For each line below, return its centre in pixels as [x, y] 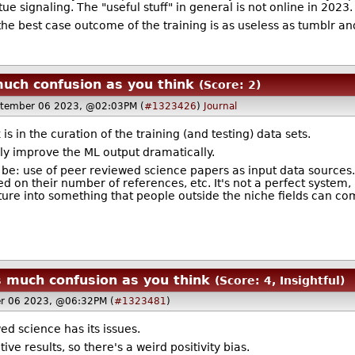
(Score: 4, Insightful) [280, 280]
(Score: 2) [229, 85]
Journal [220, 107]
